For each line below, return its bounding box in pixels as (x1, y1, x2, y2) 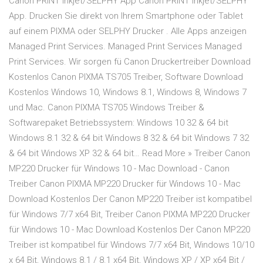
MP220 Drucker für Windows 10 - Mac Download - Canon (9, 163, 230, 174)
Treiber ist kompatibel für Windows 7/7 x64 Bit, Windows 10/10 (9, 240, 254, 251)
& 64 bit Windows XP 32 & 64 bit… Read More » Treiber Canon (9, 148, 250, 159)
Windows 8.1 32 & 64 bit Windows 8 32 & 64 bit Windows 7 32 (9, 133, 249, 144)
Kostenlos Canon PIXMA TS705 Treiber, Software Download (9, 72, 243, 83)
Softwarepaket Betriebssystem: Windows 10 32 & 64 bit (9, 117, 228, 129)
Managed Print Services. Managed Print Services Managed (9, 41, 242, 52)
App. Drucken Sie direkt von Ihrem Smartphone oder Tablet (9, 11, 243, 22)
